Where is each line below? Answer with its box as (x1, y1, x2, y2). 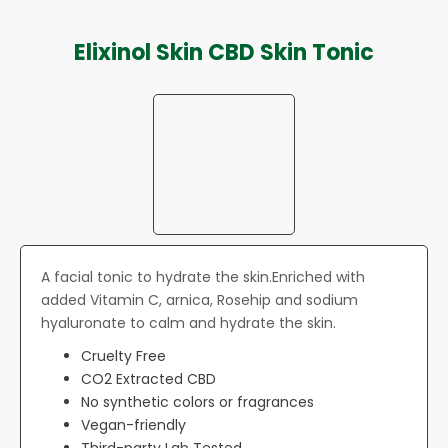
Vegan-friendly (81, 415, 186, 436)
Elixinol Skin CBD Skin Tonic (74, 37, 374, 69)
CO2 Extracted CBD (81, 369, 216, 390)
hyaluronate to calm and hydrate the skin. (41, 313, 336, 334)
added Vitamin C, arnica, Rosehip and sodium (41, 290, 358, 311)
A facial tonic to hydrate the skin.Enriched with (41, 267, 365, 288)
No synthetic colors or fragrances (81, 392, 314, 413)
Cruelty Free (81, 346, 166, 367)
